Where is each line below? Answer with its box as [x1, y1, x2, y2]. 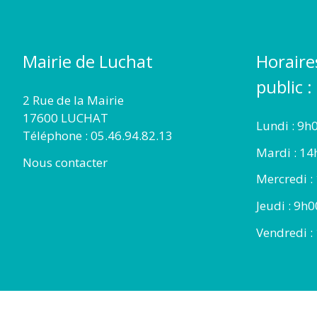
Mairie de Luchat [23, 49, 153, 73]
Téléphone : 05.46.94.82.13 [23, 127, 173, 144]
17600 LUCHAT [23, 109, 108, 126]
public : [256, 74, 312, 98]
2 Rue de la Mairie [23, 91, 124, 108]
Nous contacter [23, 154, 108, 171]
